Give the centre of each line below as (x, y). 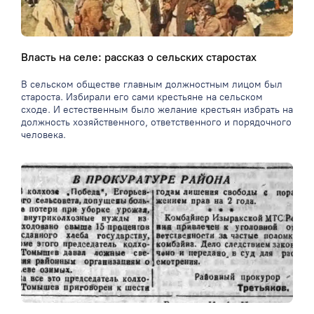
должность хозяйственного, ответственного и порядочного (156, 123)
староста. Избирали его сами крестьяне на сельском (142, 97)
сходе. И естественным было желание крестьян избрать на (157, 110)
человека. (43, 135)
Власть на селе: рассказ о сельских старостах (139, 57)
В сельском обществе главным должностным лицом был (152, 85)
